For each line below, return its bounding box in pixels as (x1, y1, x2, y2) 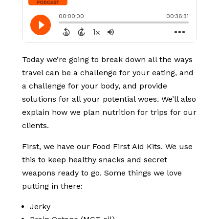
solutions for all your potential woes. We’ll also (22, 94, 196, 104)
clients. (22, 121, 49, 130)
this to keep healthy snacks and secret (22, 155, 167, 164)
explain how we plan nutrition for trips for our (22, 108, 197, 117)
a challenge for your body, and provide (22, 81, 167, 90)
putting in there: (22, 181, 83, 191)
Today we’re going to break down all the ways (22, 55, 193, 64)
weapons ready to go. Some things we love (22, 168, 182, 177)
